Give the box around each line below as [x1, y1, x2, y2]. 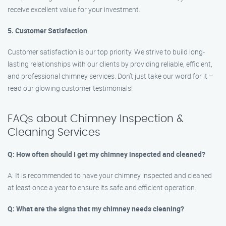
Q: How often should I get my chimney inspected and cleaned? [8, 149, 205, 159]
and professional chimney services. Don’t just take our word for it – [8, 71, 213, 81]
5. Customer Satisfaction [8, 26, 87, 35]
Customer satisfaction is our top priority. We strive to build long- [8, 47, 205, 56]
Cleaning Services [8, 127, 100, 138]
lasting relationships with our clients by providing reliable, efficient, [8, 59, 212, 69]
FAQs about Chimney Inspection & [8, 114, 184, 124]
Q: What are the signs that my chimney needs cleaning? [8, 204, 184, 213]
